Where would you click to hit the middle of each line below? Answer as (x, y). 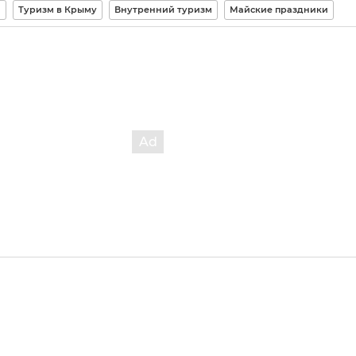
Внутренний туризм (163, 10)
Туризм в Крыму (58, 10)
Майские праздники (279, 10)
